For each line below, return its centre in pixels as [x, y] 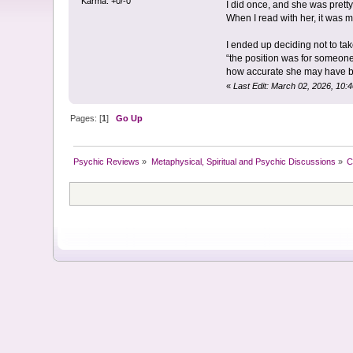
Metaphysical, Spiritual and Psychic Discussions [243, 162]
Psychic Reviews [107, 162]
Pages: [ [86, 119]
